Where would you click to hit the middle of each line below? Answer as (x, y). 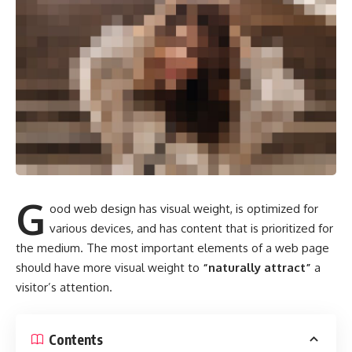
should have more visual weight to (109, 267)
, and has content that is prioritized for (233, 228)
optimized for (283, 208)
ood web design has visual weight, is (148, 208)
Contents (76, 339)
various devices (91, 228)
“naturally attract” (257, 267)
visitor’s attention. (64, 287)
